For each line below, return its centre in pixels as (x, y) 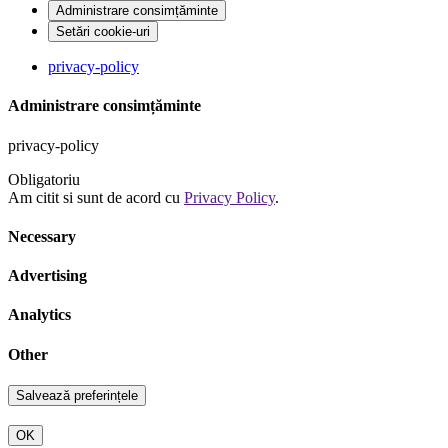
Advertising (47, 276)
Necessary (42, 236)
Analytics (39, 315)
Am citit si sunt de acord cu (96, 197)
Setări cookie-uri (103, 32)
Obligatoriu (44, 179)
